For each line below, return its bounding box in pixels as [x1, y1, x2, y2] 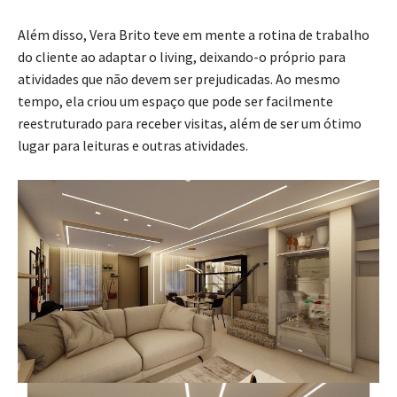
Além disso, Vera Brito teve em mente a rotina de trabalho [18, 25, 370, 43]
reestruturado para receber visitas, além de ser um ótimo [18, 113, 362, 132]
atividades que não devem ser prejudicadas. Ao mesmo [18, 69, 340, 88]
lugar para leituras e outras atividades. [18, 136, 248, 154]
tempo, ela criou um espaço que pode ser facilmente [18, 91, 333, 110]
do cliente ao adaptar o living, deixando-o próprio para [18, 47, 346, 66]
